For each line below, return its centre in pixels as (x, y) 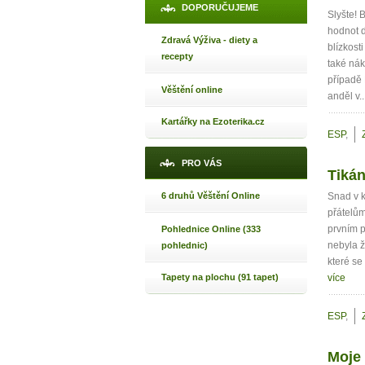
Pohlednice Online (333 (211, 229)
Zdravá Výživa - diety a (209, 40)
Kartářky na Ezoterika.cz (213, 121)
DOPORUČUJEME (220, 7)
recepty (177, 56)
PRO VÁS (202, 163)
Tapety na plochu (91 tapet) (220, 277)
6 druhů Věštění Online (211, 196)
